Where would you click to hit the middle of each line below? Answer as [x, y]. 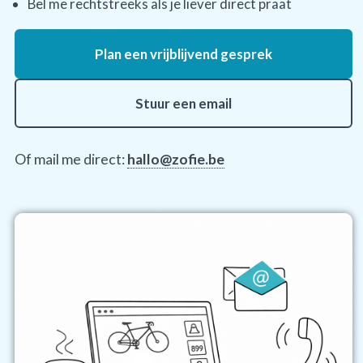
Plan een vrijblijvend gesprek [184, 53]
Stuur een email [184, 103]
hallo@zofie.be [176, 159]
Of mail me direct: [71, 159]
